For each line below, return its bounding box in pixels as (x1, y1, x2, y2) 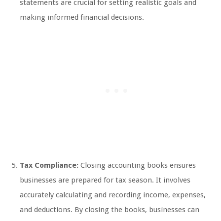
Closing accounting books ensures (78, 161, 196, 170)
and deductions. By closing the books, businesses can (20, 205, 199, 215)
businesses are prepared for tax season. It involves (20, 176, 190, 185)
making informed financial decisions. (20, 13, 144, 22)
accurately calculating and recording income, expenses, (20, 190, 206, 200)
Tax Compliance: (20, 161, 78, 170)
